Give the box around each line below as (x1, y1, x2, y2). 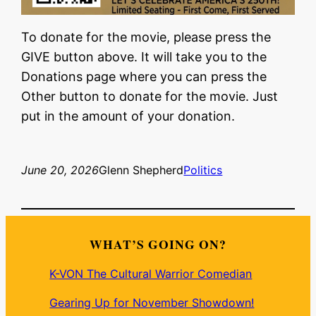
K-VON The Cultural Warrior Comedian (49, 267, 253, 281)
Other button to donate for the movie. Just (21, 89, 279, 104)
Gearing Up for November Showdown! (49, 296, 255, 310)
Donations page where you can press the (21, 69, 267, 85)
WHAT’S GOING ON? (90, 235, 226, 254)
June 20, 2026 (21, 163, 99, 178)
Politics (183, 163, 223, 178)
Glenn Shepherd (99, 163, 184, 178)
